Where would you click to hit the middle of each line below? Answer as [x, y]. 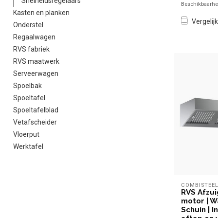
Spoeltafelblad [36, 110]
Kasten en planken [41, 13]
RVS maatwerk [36, 61]
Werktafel [28, 146]
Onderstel [28, 25]
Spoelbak [27, 86]
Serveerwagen [36, 73]
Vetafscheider [35, 122]
